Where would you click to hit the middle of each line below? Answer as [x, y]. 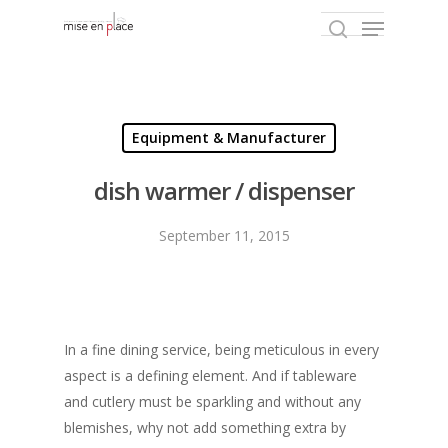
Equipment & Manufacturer [228, 137]
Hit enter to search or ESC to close [183, 123]
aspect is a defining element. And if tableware [210, 375]
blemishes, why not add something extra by [205, 427]
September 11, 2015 [224, 235]
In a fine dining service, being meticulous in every [221, 349]
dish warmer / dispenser [224, 190]
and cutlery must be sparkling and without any [212, 401]
